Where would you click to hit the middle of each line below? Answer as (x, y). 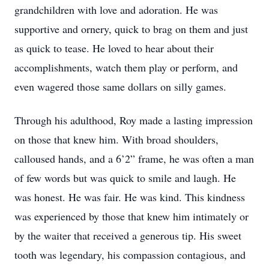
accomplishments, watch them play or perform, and (126, 67)
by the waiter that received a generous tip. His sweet (128, 235)
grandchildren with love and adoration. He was (116, 10)
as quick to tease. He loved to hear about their (114, 48)
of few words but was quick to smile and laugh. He (125, 178)
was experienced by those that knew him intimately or (131, 216)
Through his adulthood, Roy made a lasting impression (134, 120)
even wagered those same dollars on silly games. (120, 86)
